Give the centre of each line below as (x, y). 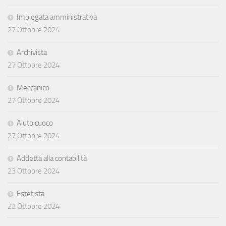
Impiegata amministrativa (57, 17)
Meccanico (33, 88)
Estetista (31, 193)
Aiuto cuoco (35, 123)
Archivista (32, 52)
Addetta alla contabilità (52, 158)
